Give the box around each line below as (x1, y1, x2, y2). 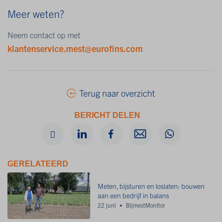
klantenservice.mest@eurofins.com (7, 42, 143, 54)
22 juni (98, 201, 116, 209)
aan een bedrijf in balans (98, 190, 169, 200)
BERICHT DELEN (74, 111, 140, 119)
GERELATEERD (7, 159, 68, 168)
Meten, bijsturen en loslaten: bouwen (98, 181, 205, 190)
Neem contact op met (7, 29, 80, 40)
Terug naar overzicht (79, 87, 155, 99)
